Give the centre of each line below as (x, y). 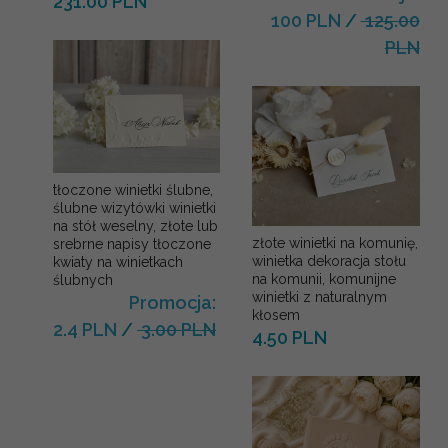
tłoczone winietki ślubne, (133, 190)
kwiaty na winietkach (118, 262)
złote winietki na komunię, (335, 242)
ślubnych (83, 280)
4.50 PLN (290, 337)
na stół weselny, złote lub (135, 226)
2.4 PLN (85, 330)
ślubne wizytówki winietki (134, 208)
